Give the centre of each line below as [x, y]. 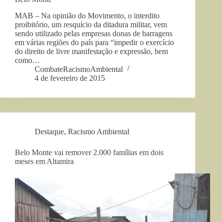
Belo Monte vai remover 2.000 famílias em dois [89, 152]
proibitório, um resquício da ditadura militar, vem [91, 24]
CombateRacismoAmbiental [79, 69]
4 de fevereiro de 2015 [70, 78]
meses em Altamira [44, 161]
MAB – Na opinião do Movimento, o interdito [87, 15]
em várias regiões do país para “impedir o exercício [94, 42]
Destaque [49, 131]
